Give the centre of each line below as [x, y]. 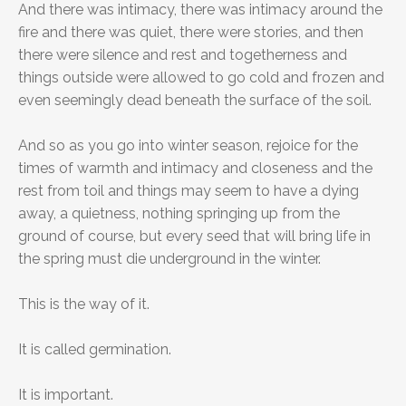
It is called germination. [95, 350]
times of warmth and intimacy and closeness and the [195, 169]
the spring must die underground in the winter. [169, 259]
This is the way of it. [84, 304]
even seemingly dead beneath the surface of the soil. [195, 101]
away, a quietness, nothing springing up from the [179, 214]
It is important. [66, 395]
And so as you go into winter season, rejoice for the [188, 146]
